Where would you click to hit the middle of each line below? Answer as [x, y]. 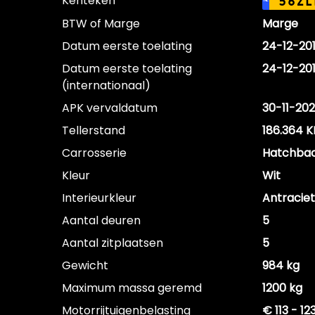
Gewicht [85, 265]
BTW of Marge [101, 24]
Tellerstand [94, 130]
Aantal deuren [101, 220]
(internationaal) [106, 85]
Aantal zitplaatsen [112, 243]
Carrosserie [94, 153]
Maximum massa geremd [132, 288]
